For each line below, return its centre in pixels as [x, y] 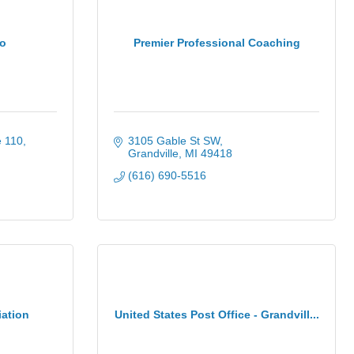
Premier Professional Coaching [217, 42]
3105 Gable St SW [173, 141]
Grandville [153, 153]
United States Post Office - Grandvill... [217, 314]
